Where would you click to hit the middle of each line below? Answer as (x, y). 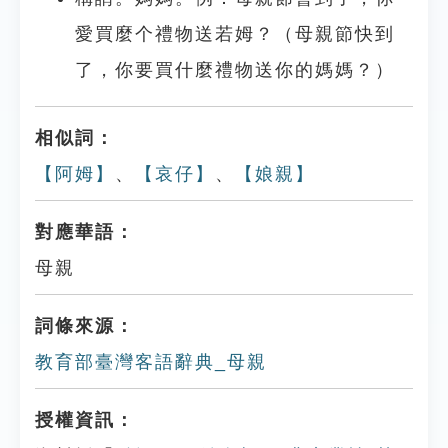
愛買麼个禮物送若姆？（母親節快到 (235, 34)
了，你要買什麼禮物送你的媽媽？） (235, 70)
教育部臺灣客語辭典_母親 (151, 362)
